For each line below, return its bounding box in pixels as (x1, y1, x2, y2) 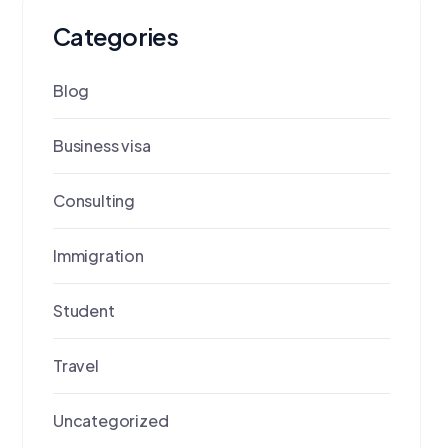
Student (53, 300, 115, 322)
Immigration (53, 245, 144, 267)
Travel (53, 355, 99, 377)
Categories (53, 21, 178, 52)
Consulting (53, 190, 135, 212)
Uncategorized (53, 410, 169, 432)
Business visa (53, 135, 151, 157)
